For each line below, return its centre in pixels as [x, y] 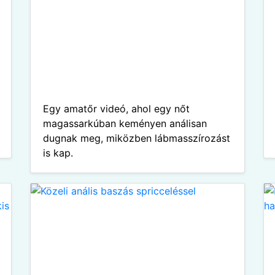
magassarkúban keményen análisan [125, 123]
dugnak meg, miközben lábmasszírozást [137, 138]
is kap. [58, 153]
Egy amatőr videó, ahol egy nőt [116, 109]
